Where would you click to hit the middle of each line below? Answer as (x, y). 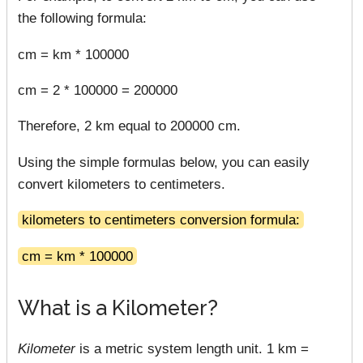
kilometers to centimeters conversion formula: (161, 220)
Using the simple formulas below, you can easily (164, 162)
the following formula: (82, 18)
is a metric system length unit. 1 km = (192, 348)
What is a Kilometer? (118, 307)
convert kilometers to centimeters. (122, 184)
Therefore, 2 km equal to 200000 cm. (129, 126)
